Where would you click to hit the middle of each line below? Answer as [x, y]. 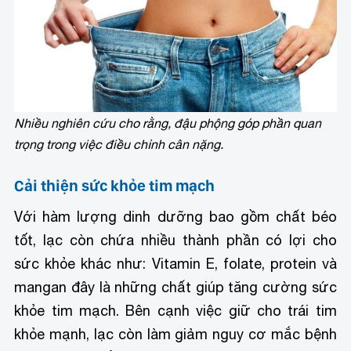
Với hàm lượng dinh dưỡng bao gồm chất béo [175, 217]
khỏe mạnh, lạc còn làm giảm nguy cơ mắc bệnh [175, 335]
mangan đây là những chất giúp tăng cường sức [175, 288]
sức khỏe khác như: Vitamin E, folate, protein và [175, 264]
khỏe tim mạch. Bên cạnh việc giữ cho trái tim [175, 311]
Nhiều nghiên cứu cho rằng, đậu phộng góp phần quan [168, 123]
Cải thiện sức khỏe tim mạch [115, 186]
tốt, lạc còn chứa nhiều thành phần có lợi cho [175, 241]
